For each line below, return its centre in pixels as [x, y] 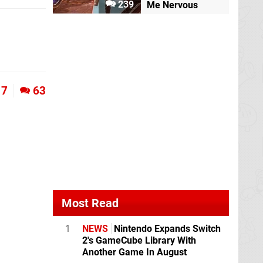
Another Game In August [134, 252]
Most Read [90, 203]
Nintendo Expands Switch [166, 229]
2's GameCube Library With [139, 241]
